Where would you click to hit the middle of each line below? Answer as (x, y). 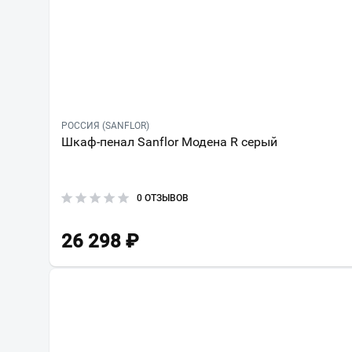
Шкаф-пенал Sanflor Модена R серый (169, 142)
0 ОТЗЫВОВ (163, 198)
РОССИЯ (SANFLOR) (105, 126)
